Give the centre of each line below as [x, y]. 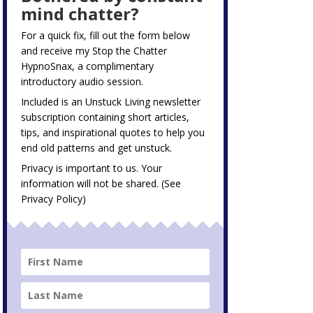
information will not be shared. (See [101, 183]
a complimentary [116, 66]
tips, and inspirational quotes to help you [113, 132]
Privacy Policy [52, 198]
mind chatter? [80, 13]
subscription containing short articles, [105, 117]
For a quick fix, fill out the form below [106, 35]
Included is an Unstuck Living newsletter [111, 101]
